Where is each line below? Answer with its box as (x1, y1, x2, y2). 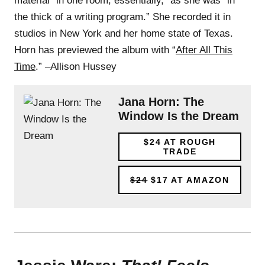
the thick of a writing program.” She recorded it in (14, 11, 231, 22)
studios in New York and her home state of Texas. (14, 27, 233, 39)
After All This (176, 44, 232, 56)
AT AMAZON (168, 174, 230, 185)
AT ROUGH (161, 137, 216, 147)
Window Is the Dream (118, 109, 239, 122)
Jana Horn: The (118, 95, 204, 108)
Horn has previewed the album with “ (14, 44, 176, 56)
